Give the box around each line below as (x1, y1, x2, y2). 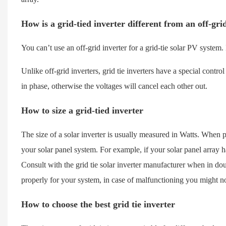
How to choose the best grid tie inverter (21, 199, 175, 209)
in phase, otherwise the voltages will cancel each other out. (21, 81, 207, 90)
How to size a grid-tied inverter (21, 105, 143, 116)
